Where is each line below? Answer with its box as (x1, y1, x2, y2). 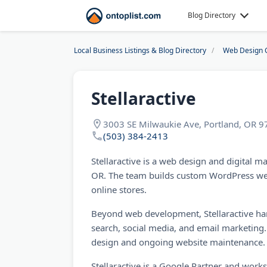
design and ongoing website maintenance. (91, 236, 265, 248)
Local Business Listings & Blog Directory (74, 45, 206, 55)
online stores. (91, 184, 147, 195)
